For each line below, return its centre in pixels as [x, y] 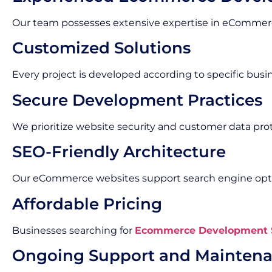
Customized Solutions [101, 48]
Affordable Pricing [87, 204]
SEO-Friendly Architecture [119, 152]
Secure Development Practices [137, 100]
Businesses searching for [73, 230]
